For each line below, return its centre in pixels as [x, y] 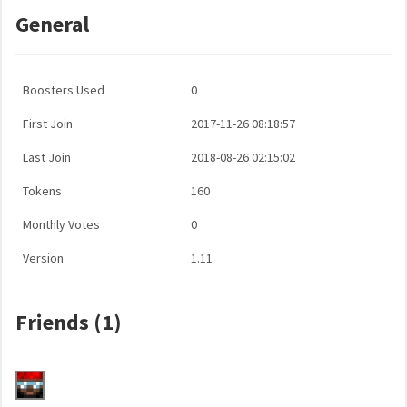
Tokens [42, 191]
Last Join [47, 157]
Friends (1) [69, 322]
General [52, 24]
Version [43, 258]
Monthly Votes [61, 224]
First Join [48, 124]
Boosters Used [64, 90]
